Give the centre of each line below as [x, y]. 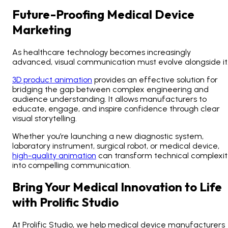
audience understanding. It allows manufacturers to [109, 99]
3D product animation [52, 80]
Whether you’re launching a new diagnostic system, [108, 136]
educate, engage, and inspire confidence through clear [116, 109]
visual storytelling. [45, 119]
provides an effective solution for [155, 80]
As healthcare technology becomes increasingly [102, 52]
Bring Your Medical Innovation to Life [117, 187]
